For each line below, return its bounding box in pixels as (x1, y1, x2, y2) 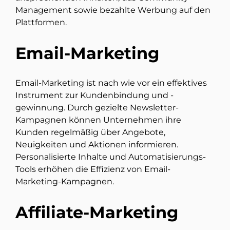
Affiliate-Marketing (15, 202, 178, 222)
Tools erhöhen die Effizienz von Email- (15, 164, 170, 175)
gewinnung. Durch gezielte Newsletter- (15, 103, 179, 113)
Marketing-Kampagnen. (15, 177, 114, 187)
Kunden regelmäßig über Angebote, (15, 127, 165, 138)
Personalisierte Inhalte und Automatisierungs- (15, 152, 206, 162)
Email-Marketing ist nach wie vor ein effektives (15, 78, 207, 88)
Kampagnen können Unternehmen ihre (15, 115, 181, 125)
